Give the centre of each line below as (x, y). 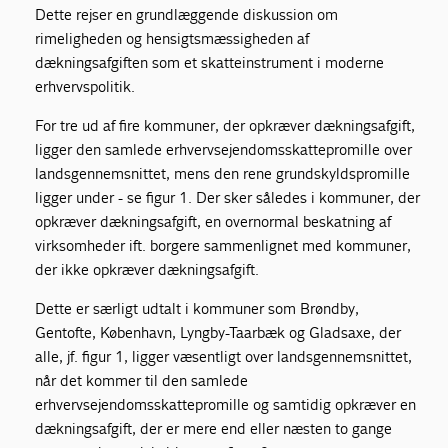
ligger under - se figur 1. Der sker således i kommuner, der (228, 197)
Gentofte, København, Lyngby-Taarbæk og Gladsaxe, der (218, 332)
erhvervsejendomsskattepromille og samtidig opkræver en (226, 404)
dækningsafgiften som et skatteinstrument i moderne (210, 62)
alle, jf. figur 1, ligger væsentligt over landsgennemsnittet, (224, 356)
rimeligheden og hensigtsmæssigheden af (172, 38)
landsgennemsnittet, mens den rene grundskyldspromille (223, 173)
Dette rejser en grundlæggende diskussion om (187, 14)
